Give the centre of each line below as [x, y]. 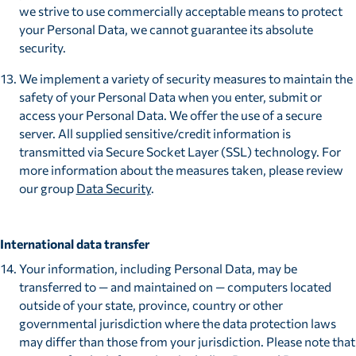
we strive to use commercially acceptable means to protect [180, 11]
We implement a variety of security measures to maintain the [186, 78]
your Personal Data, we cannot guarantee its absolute [166, 29]
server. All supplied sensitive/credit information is [155, 133]
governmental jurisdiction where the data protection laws [177, 323]
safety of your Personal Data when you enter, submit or [170, 96]
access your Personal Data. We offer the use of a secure [170, 114]
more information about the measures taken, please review [181, 169]
